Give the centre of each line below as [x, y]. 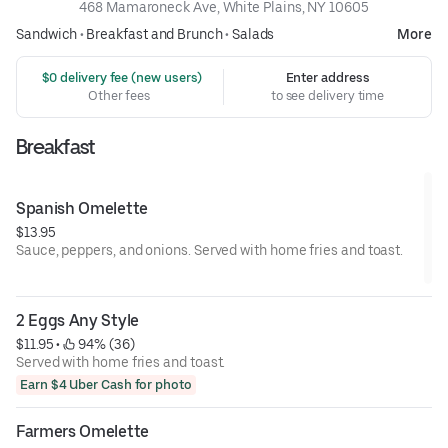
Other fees [120, 95]
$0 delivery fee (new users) [120, 77]
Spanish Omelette [82, 208]
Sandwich [47, 33]
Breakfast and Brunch [154, 33]
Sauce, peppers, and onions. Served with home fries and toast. [210, 249]
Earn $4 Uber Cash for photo [106, 385]
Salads [253, 33]
